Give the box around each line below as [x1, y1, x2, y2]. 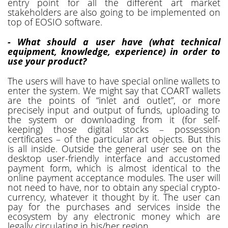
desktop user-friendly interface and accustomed [8, 152, 220, 164]
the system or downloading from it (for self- [8, 113, 220, 126]
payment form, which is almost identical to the [8, 161, 220, 174]
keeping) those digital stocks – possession [8, 123, 220, 135]
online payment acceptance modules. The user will [8, 171, 220, 184]
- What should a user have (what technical [8, 35, 220, 48]
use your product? [8, 54, 87, 67]
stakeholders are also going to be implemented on [8, 6, 220, 18]
